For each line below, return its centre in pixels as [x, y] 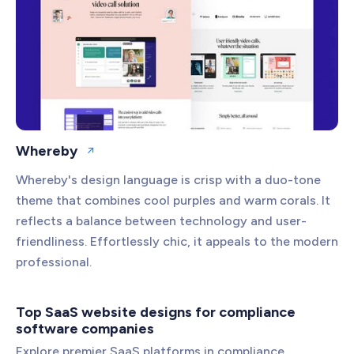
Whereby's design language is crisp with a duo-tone [168, 180]
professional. [54, 262]
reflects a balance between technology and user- [161, 221]
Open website [125, 157]
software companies [85, 329]
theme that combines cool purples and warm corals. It [173, 201]
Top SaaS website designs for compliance [156, 313]
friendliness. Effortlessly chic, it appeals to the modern [177, 242]
